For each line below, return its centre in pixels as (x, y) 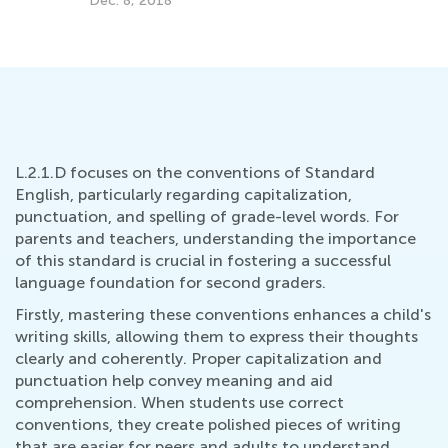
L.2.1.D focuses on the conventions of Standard (195, 172)
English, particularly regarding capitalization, (183, 194)
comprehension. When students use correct (179, 402)
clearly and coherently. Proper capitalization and (198, 358)
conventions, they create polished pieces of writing (208, 424)
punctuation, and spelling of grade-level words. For (207, 216)
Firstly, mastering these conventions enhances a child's (223, 314)
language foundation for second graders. (170, 282)
